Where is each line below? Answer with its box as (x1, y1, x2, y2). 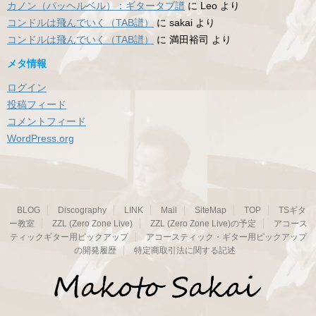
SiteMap (195, 205, 226, 215)
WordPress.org (7, 132, 74, 144)
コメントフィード (7, 115, 86, 127)
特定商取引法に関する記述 (133, 245, 236, 255)
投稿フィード (7, 98, 66, 110)
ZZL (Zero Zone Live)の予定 (150, 218, 256, 229)
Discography (58, 205, 107, 215)
